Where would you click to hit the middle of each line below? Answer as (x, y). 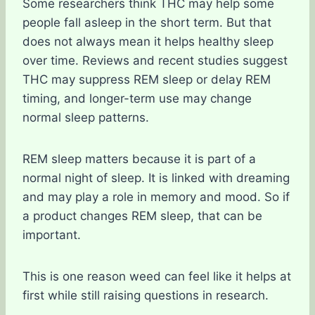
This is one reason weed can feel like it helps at (157, 276)
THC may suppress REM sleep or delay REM (147, 79)
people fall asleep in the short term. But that (147, 22)
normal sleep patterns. (86, 117)
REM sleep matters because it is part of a (139, 159)
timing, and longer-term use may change (137, 98)
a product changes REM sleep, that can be (142, 216)
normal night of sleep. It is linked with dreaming (156, 178)
